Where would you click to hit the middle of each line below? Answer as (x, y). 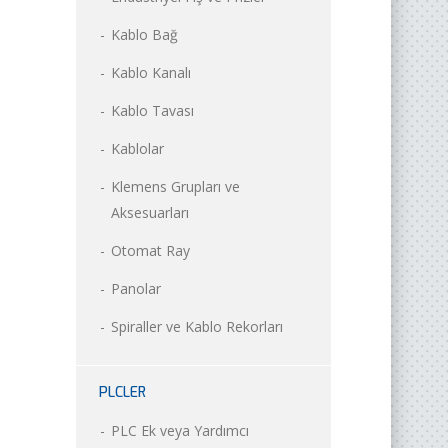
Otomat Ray (150, 250)
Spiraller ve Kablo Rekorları (197, 326)
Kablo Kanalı (151, 72)
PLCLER (122, 392)
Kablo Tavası (152, 110)
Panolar (136, 288)
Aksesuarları (150, 212)
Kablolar (137, 148)
